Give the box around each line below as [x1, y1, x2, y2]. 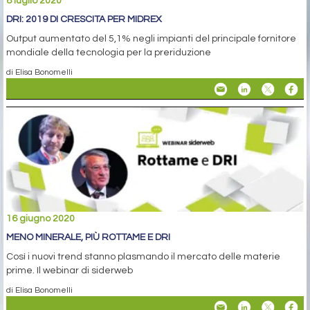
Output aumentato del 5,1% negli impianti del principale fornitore [6, 34, 296, 44]
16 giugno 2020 [6, 214, 75, 224]
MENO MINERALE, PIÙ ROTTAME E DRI [6, 232, 170, 243]
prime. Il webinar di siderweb [6, 266, 133, 276]
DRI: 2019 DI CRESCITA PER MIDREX [6, 15, 162, 25]
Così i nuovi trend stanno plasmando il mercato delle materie [6, 252, 280, 262]
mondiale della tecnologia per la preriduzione [6, 48, 211, 58]
